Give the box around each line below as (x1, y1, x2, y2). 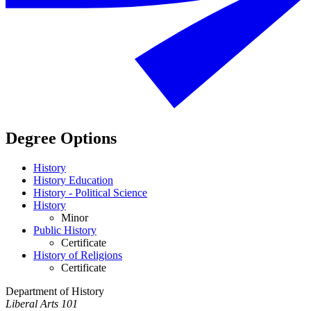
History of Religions (33, 249, 122, 262)
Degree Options (6, 129, 117, 148)
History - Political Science (33, 187, 147, 199)
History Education (33, 174, 113, 187)
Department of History (6, 285, 104, 298)
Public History (33, 224, 96, 237)
